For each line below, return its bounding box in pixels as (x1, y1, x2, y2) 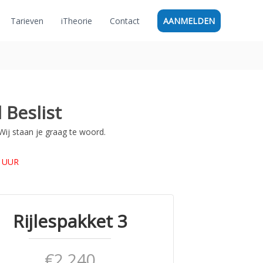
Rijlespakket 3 (12, 209, 127, 233)
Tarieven (11, 15, 43, 26)
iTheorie (61, 15, 92, 26)
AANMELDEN (163, 15, 215, 26)
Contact (110, 15, 140, 26)
